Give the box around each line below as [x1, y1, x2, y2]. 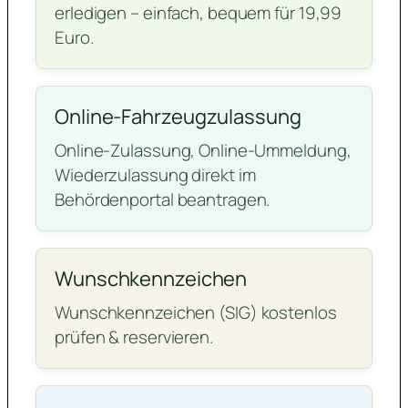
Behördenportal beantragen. [55, 188, 270, 212]
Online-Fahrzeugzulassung [55, 103, 301, 131]
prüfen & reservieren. [55, 325, 213, 350]
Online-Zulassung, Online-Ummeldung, [55, 138, 352, 163]
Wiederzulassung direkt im [55, 163, 256, 188]
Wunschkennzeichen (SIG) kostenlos [55, 301, 337, 325]
